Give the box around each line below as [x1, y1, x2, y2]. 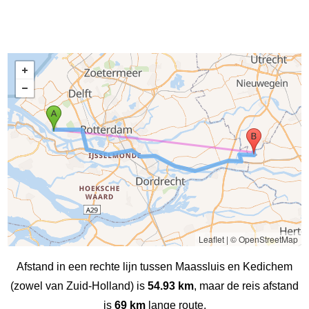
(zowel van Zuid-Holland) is [10, 279, 148, 292]
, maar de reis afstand [194, 279, 299, 292]
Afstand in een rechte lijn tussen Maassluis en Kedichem [17, 260, 292, 272]
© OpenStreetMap [230, 232, 298, 245]
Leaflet [198, 232, 224, 245]
